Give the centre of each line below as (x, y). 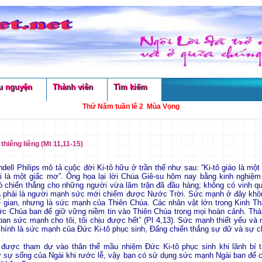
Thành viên (73, 87)
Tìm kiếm (130, 87)
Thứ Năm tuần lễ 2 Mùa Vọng (131, 106)
